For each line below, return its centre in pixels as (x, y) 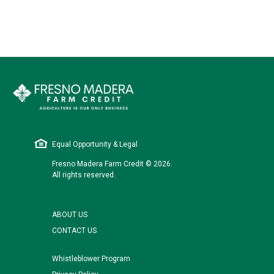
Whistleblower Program (91, 258)
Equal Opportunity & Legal (94, 144)
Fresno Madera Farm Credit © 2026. (112, 164)
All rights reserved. (84, 175)
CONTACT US (74, 230)
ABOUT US (70, 214)
